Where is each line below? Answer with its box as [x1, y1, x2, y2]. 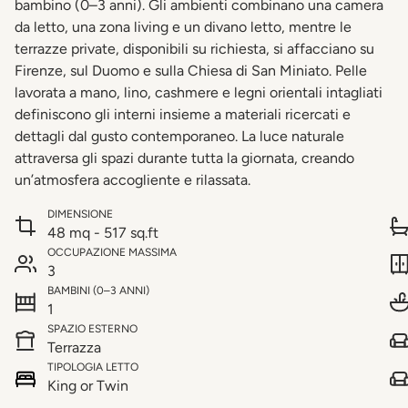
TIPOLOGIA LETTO [47, 361, 138, 374]
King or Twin [47, 377, 128, 395]
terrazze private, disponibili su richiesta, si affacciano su [15, 40, 374, 58]
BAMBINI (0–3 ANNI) [47, 284, 149, 298]
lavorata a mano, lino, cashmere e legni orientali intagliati [15, 84, 382, 102]
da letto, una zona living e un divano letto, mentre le [15, 18, 352, 36]
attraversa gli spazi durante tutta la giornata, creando [15, 149, 354, 168]
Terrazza [47, 339, 101, 357]
